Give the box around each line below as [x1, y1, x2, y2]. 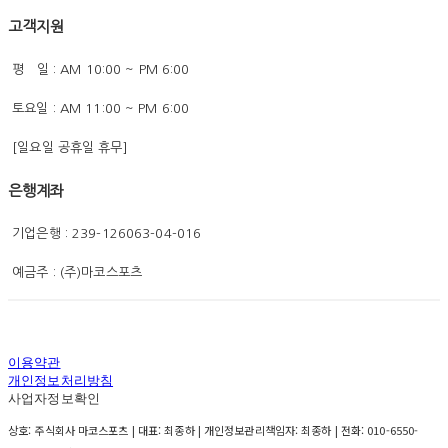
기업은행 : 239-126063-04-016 [8, 227, 202, 241]
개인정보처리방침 [8, 373, 114, 389]
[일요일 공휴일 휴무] [8, 141, 128, 155]
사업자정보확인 [8, 391, 100, 407]
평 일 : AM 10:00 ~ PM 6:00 [8, 63, 194, 77]
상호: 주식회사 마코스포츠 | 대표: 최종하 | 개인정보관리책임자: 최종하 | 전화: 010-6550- [8, 422, 419, 439]
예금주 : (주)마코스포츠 [8, 266, 142, 280]
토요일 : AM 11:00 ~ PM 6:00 [8, 102, 194, 116]
